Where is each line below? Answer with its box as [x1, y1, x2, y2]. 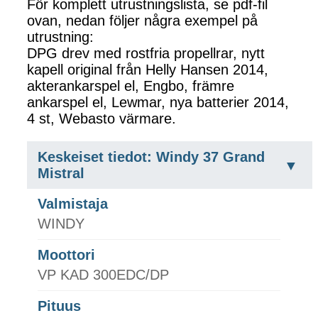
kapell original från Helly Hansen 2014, [27, 61, 268, 77]
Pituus [38, 297, 81, 314]
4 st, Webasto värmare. [27, 110, 176, 126]
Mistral [38, 165, 84, 181]
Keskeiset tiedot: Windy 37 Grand [38, 148, 265, 165]
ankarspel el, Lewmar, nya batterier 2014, [27, 94, 289, 110]
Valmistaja [38, 195, 108, 212]
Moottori [38, 246, 95, 263]
